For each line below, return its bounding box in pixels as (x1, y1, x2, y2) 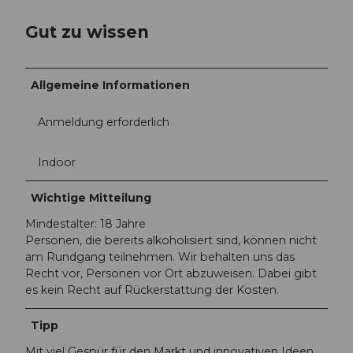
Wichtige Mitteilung (31, 191, 152, 205)
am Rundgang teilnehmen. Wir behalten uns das (25, 250, 295, 264)
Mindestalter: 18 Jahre (25, 217, 146, 231)
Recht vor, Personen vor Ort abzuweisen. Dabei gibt (25, 266, 317, 281)
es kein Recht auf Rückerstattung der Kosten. (25, 283, 279, 297)
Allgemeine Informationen (31, 77, 191, 92)
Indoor (38, 155, 76, 169)
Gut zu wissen (25, 21, 149, 43)
